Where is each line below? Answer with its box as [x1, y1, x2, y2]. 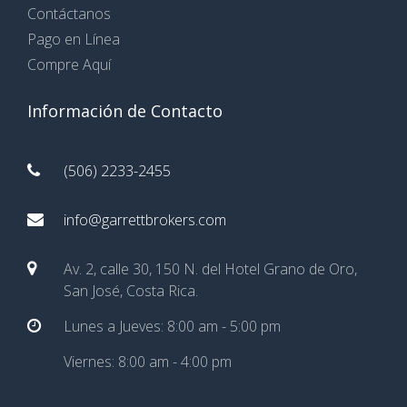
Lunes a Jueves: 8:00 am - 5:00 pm [64, 316, 281, 336]
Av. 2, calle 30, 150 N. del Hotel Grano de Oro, [64, 259, 357, 279]
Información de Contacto [27, 100, 223, 122]
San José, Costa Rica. [64, 281, 198, 301]
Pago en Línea [27, 29, 120, 49]
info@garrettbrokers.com [64, 210, 226, 230]
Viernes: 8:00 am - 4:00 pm [64, 352, 232, 372]
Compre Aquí [27, 55, 111, 74]
